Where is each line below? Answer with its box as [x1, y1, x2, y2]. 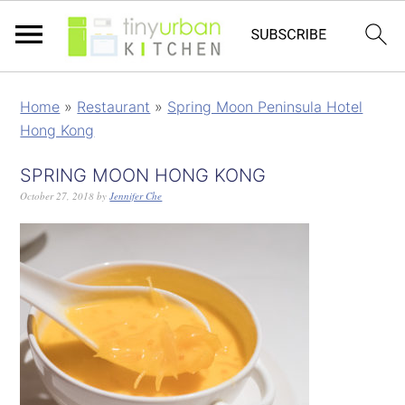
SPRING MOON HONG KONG [20, 165, 267, 186]
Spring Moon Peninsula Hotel [167, 98, 363, 116]
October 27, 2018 [20, 189, 95, 202]
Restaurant [77, 98, 151, 116]
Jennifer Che [109, 189, 163, 202]
